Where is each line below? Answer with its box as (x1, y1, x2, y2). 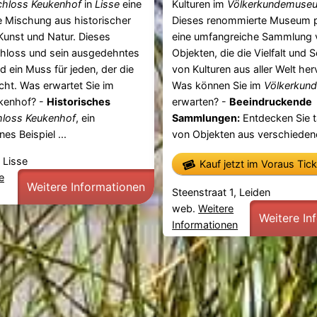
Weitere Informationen (26, 179, 145, 194)
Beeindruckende (229, 96, 313, 108)
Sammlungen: (172, 112, 241, 125)
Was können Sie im (172, 79, 265, 92)
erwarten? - (172, 96, 230, 108)
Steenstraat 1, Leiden (172, 186, 271, 199)
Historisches (46, 96, 110, 108)
